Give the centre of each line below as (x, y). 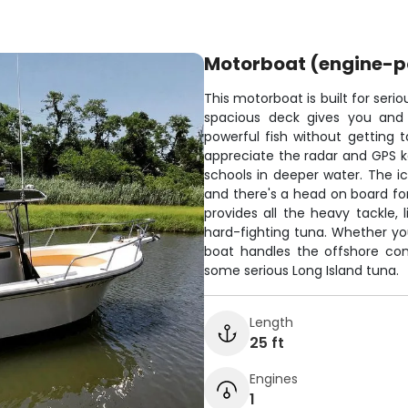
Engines (274, 378)
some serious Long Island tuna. (301, 270)
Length (271, 322)
